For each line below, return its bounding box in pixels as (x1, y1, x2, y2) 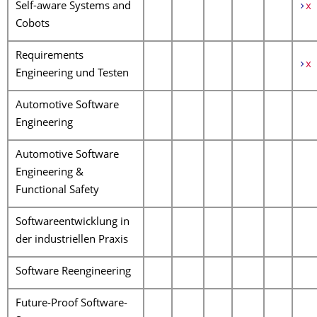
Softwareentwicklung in (16, 217, 129, 228)
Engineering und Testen (16, 69, 129, 79)
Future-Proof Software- (16, 299, 127, 309)
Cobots (16, 19, 50, 30)
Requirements (16, 51, 83, 62)
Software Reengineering (16, 267, 131, 277)
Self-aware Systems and (16, 1, 131, 12)
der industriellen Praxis (16, 235, 128, 246)
